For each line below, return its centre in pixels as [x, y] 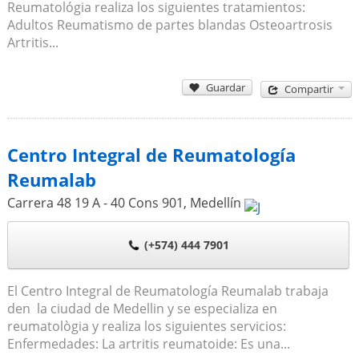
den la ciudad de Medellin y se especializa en [142, 308]
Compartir [309, 89]
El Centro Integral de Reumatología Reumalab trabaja [167, 290]
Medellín [215, 202]
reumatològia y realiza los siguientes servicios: [146, 326]
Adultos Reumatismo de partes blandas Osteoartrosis [169, 24]
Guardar [226, 87]
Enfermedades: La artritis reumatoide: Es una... [148, 343]
